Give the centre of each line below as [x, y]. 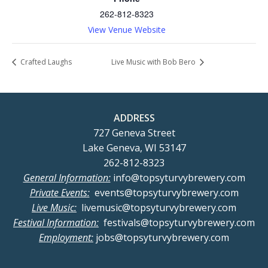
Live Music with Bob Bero [154, 62]
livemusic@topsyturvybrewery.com [156, 208]
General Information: [67, 178]
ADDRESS [134, 118]
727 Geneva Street [134, 133]
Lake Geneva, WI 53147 [134, 148]
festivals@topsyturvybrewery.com [177, 223]
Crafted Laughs [45, 62]
